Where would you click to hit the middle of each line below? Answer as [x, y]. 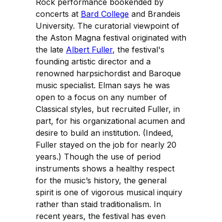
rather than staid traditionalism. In [98, 204]
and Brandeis [155, 14]
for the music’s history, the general [101, 180]
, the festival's [139, 49]
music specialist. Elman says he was [103, 85]
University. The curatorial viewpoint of [108, 26]
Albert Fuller [89, 49]
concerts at [58, 14]
